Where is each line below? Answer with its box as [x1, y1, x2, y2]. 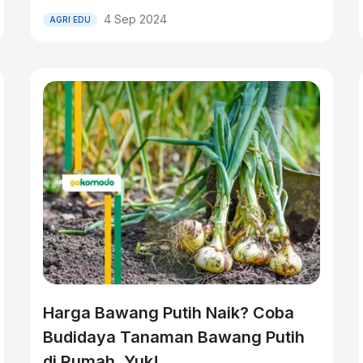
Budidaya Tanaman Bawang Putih [43, 327, 305, 347]
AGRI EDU [49, 14, 92, 24]
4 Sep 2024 [104, 12, 168, 26]
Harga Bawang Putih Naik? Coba [43, 303, 295, 322]
